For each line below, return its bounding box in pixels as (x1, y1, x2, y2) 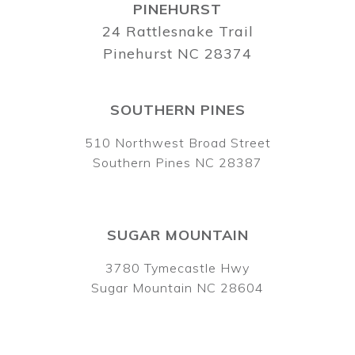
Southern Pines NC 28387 (93, 154, 262, 170)
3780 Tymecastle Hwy (105, 259, 250, 276)
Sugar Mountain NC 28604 (91, 279, 264, 296)
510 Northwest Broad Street (84, 134, 271, 151)
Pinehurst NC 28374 (103, 44, 252, 63)
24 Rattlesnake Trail (101, 21, 254, 40)
